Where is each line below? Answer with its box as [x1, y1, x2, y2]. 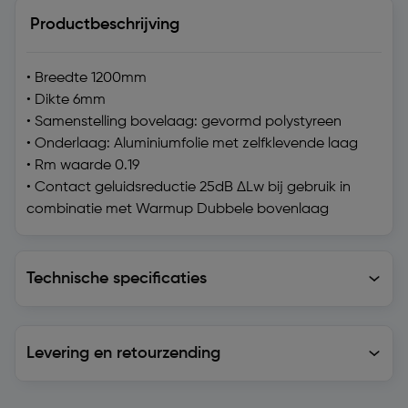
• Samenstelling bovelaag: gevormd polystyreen [26, 115, 342, 129]
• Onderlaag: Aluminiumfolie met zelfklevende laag [26, 137, 358, 151]
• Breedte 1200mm [26, 71, 147, 86]
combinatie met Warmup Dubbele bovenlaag [26, 202, 329, 217]
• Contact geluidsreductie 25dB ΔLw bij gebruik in [26, 180, 351, 195]
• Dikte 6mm [26, 93, 106, 107]
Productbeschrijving [30, 16, 179, 33]
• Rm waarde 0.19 [26, 158, 139, 173]
